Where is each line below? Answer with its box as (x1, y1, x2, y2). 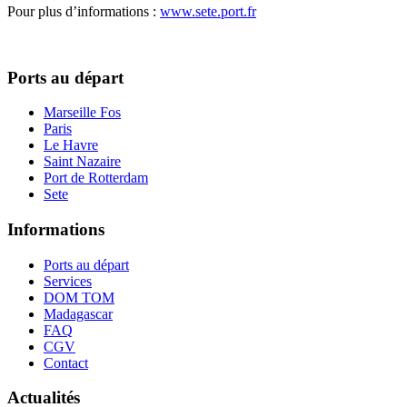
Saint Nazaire (44, 154, 121, 170)
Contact (44, 354, 88, 371)
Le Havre (44, 137, 98, 154)
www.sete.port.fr (160, 3, 256, 19)
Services (44, 273, 92, 289)
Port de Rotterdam (44, 170, 148, 186)
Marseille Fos (44, 104, 121, 121)
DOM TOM (44, 289, 114, 305)
